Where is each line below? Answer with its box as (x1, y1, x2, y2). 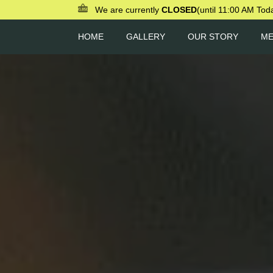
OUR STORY (188, 31, 238, 41)
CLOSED (161, 5, 197, 15)
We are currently (95, 5, 161, 15)
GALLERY (126, 31, 165, 41)
